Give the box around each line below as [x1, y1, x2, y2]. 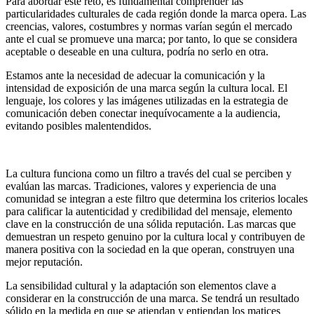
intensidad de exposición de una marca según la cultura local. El [6, 82, 287, 95]
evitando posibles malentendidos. [6, 120, 151, 132]
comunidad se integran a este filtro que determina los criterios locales [6, 193, 308, 205]
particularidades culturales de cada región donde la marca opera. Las [6, 8, 306, 20]
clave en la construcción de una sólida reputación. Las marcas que [6, 218, 296, 231]
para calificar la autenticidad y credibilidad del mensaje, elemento [6, 205, 292, 218]
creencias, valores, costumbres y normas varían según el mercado [6, 20, 292, 33]
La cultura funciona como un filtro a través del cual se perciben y [6, 168, 292, 180]
